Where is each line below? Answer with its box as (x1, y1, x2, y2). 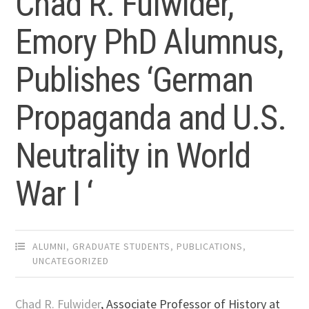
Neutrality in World (15, 136, 251, 177)
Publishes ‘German (15, 60, 254, 101)
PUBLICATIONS (177, 240, 243, 253)
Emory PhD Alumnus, (15, 22, 284, 63)
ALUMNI (32, 240, 67, 253)
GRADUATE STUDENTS (72, 240, 171, 253)
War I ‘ (15, 174, 93, 215)
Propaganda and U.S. (15, 98, 287, 139)
